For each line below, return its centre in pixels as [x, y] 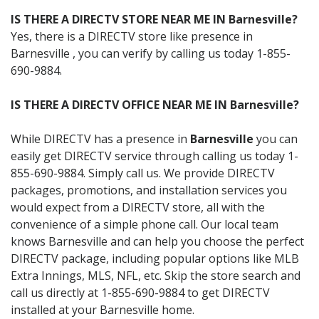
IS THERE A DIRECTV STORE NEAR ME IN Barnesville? [154, 19]
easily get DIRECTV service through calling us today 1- [155, 156]
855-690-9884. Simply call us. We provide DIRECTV [143, 173]
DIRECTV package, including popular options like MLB [155, 258]
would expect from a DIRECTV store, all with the [138, 207]
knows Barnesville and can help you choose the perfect [157, 241]
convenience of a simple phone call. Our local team [145, 224]
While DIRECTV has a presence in [100, 138]
